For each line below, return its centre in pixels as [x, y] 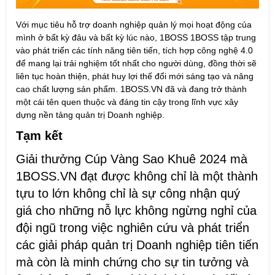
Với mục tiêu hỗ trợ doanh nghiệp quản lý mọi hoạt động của [134, 24]
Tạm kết [40, 135]
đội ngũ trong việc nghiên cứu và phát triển [133, 227]
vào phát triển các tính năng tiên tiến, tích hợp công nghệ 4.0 [135, 50]
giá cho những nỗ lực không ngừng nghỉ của [137, 210]
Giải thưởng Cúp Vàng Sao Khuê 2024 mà [132, 159]
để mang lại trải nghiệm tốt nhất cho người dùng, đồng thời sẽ [137, 63]
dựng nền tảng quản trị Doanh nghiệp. [91, 114]
